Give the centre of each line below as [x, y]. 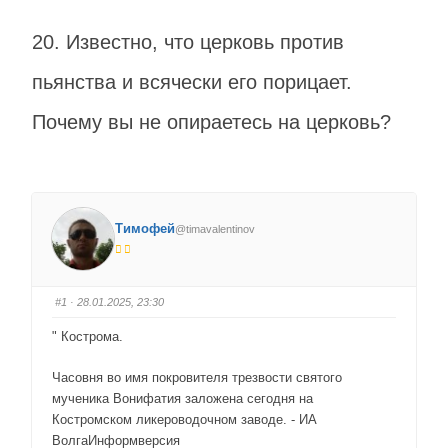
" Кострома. [87, 336]
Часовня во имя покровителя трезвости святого [197, 377]
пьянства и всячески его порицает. [192, 82]
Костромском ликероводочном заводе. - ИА [184, 419]
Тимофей [145, 229]
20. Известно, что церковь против [188, 42]
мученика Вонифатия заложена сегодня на [182, 398]
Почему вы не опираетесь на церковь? [211, 122]
